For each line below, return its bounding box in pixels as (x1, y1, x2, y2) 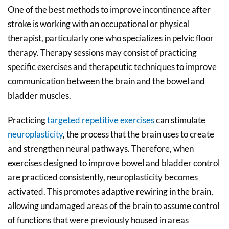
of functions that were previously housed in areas (8, 215, 189, 226)
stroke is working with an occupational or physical (8, 18, 190, 30)
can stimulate (154, 114, 205, 126)
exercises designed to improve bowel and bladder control (8, 157, 220, 169)
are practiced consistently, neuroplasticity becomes (8, 172, 198, 183)
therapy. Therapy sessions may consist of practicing (8, 47, 197, 58)
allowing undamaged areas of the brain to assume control (8, 200, 219, 212)
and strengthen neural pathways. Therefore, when (8, 143, 194, 154)
